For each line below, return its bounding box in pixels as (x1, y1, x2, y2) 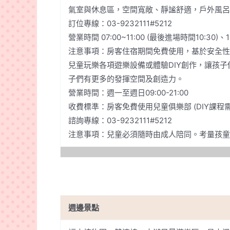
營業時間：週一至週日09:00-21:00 (68, 87, 188, 98)
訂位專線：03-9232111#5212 (68, 18, 172, 28)
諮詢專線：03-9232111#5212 (68, 115, 172, 125)
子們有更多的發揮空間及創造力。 (68, 73, 184, 84)
